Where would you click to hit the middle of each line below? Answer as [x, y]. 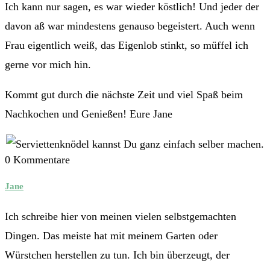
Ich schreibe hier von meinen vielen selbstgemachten [121, 217]
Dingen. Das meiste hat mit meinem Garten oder [111, 236]
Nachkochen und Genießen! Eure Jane [89, 114]
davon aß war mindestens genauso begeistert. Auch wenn [130, 26]
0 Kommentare [37, 160]
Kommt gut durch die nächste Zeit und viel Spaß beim [124, 95]
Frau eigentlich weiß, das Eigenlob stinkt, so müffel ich [127, 46]
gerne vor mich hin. [48, 65]
